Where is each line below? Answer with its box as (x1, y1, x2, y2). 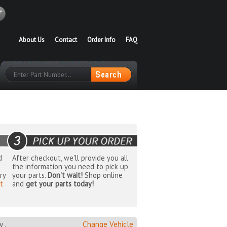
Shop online (82, 170, 123, 180)
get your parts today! (25, 179, 94, 189)
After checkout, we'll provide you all (12, 153, 128, 163)
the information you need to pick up (12, 162, 128, 172)
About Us (19, 35, 45, 44)
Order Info (87, 35, 116, 44)
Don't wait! (47, 170, 83, 180)
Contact (55, 35, 77, 44)
